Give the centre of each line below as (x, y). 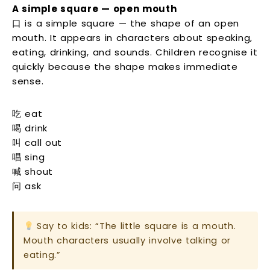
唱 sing (29, 157)
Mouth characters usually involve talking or (127, 241)
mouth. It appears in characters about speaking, (132, 38)
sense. (28, 81)
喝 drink (30, 128)
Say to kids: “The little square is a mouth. (135, 226)
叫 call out (37, 143)
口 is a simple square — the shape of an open (126, 24)
